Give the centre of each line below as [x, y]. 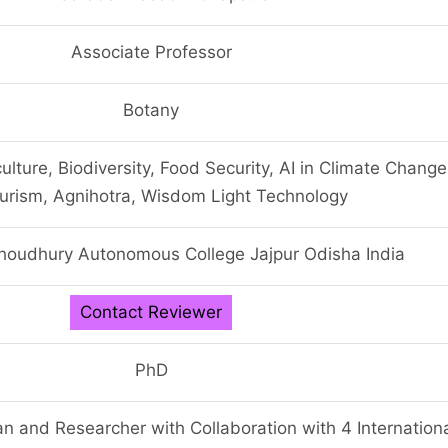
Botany [151, 109]
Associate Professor [151, 51]
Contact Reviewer [151, 311]
